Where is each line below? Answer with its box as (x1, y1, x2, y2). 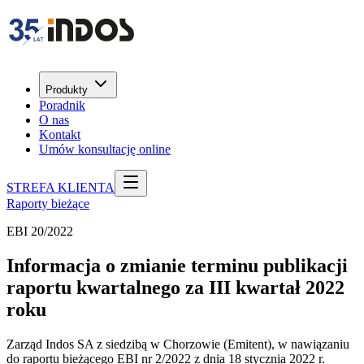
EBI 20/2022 (6, 224, 73, 238)
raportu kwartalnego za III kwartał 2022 (6, 276, 344, 298)
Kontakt (39, 128, 80, 141)
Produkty (45, 84, 88, 96)
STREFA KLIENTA (6, 180, 115, 194)
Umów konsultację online (39, 142, 171, 156)
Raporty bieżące (6, 197, 89, 210)
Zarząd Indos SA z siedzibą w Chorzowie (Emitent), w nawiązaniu (6, 336, 349, 351)
